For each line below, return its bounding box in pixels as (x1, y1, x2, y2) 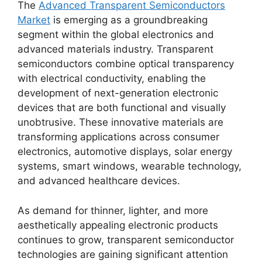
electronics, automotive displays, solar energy (18, 146, 232, 157)
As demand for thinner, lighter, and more (18, 204, 208, 216)
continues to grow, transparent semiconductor (18, 233, 234, 246)
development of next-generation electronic (18, 87, 218, 99)
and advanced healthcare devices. (18, 175, 180, 187)
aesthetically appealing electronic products (18, 219, 218, 231)
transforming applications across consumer (18, 131, 219, 143)
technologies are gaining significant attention (18, 248, 228, 260)
